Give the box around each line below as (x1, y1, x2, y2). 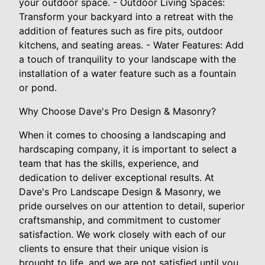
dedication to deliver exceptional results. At (19, 171, 214, 183)
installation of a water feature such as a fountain (19, 67, 236, 79)
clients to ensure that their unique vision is (19, 242, 208, 254)
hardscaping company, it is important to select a (19, 143, 237, 155)
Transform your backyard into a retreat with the (19, 10, 233, 22)
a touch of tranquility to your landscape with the (19, 53, 236, 65)
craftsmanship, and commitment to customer (19, 214, 221, 226)
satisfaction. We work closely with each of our (19, 228, 226, 240)
